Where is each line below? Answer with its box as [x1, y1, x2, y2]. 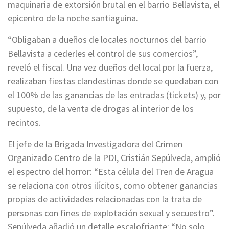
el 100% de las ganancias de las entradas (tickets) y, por [8, 89, 221, 101]
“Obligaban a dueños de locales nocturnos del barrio [8, 34, 207, 46]
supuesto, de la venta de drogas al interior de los [8, 103, 194, 115]
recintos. [8, 117, 41, 129]
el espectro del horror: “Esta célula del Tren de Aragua [8, 166, 214, 178]
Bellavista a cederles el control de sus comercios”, [8, 48, 198, 60]
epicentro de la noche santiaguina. [8, 12, 138, 25]
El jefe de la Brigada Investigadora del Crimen [8, 138, 182, 150]
